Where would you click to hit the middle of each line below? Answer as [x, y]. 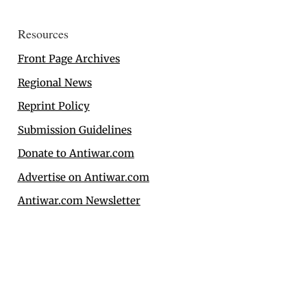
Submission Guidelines [74, 130]
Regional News [54, 82]
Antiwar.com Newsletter [79, 201]
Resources [43, 34]
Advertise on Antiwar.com [83, 177]
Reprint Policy [53, 106]
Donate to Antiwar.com [76, 153]
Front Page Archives [69, 59]
